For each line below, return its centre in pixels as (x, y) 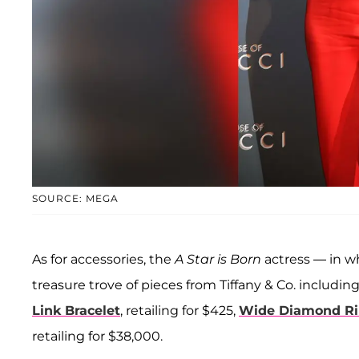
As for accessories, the (103, 260)
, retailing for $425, (179, 311)
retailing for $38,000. (97, 337)
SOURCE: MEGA (75, 199)
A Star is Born (220, 260)
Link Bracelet (76, 311)
